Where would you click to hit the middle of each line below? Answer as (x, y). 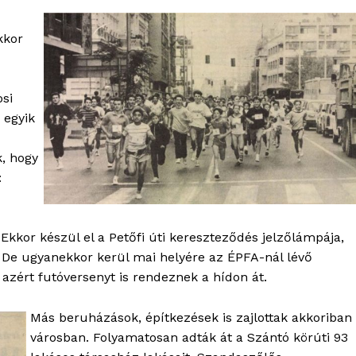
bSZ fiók (175, 326)
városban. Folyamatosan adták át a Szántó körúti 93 (189, 338)
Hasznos (198, 288)
